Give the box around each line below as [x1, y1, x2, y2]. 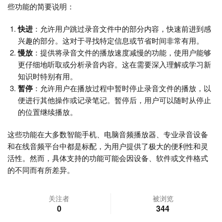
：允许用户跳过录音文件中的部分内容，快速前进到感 [33, 23, 211, 34]
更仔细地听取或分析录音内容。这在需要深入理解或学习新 [18, 59, 211, 70]
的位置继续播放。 [18, 107, 77, 117]
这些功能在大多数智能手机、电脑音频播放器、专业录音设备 [7, 129, 208, 140]
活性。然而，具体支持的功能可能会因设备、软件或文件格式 [7, 153, 208, 164]
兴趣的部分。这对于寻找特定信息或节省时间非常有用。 [18, 35, 204, 46]
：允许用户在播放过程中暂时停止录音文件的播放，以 [33, 83, 211, 94]
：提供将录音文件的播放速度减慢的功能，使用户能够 [33, 47, 211, 58]
